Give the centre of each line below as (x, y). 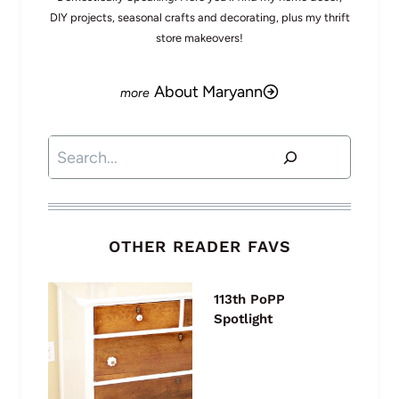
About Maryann (208, 92)
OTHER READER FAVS (199, 246)
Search (72, 149)
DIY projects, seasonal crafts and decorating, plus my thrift (199, 18)
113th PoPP (249, 299)
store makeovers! (199, 38)
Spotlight (243, 318)
